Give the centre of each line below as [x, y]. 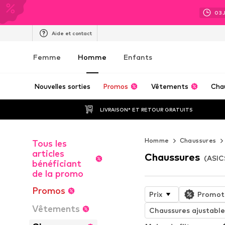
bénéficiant [57, 163]
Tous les [49, 143]
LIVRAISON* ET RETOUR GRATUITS [147, 109]
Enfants [138, 57]
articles [48, 153]
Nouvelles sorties [62, 86]
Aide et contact [72, 33]
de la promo [58, 174]
